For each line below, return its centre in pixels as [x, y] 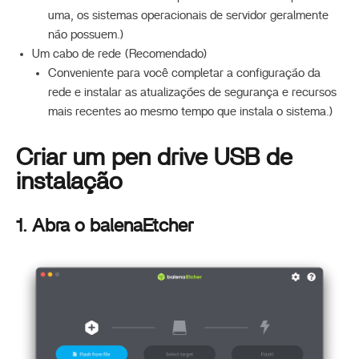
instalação [69, 182]
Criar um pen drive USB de [154, 158]
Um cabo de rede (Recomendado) [120, 54]
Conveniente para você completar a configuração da [184, 73]
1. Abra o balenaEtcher [105, 226]
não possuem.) [86, 35]
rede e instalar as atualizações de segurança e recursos [192, 93]
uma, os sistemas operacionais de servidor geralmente [188, 16]
